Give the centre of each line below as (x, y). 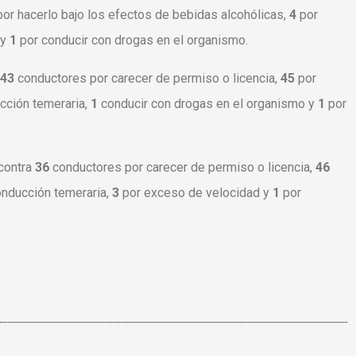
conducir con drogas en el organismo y (209, 104)
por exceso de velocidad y (197, 193)
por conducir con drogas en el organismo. (134, 41)
